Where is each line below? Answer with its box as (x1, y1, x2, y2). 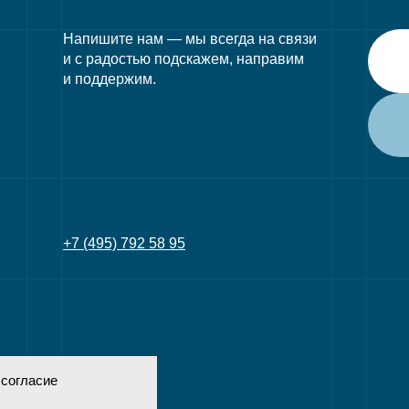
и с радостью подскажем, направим (63, 51, 304, 67)
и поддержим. (63, 71, 156, 87)
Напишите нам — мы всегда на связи (63, 31, 317, 47)
